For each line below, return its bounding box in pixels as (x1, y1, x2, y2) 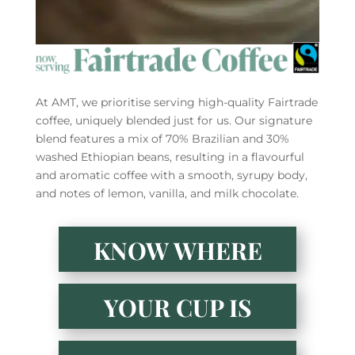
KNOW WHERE (93, 234, 262, 266)
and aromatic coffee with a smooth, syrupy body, (35, 167, 307, 182)
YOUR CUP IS (103, 291, 252, 323)
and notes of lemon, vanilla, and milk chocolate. (35, 185, 302, 200)
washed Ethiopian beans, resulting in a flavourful (35, 149, 304, 164)
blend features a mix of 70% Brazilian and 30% (35, 131, 289, 146)
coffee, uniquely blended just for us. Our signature (35, 113, 312, 128)
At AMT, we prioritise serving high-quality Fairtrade (35, 94, 318, 109)
